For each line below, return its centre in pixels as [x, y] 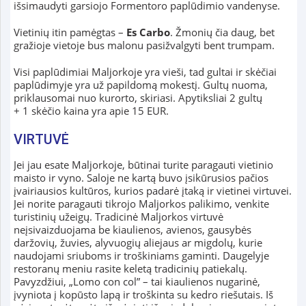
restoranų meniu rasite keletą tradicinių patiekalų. [130, 268]
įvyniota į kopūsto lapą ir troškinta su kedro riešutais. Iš [143, 294]
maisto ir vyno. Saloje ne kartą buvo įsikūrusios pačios [141, 177]
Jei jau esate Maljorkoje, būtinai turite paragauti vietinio [143, 164]
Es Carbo [148, 32]
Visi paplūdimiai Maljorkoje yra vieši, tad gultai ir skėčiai [145, 71]
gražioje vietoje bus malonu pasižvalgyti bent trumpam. [144, 45]
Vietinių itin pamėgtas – [70, 32]
